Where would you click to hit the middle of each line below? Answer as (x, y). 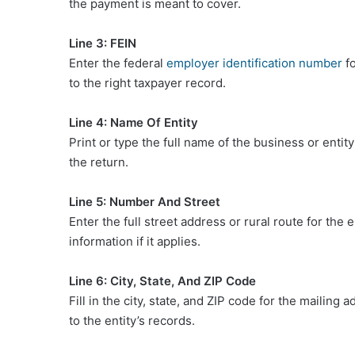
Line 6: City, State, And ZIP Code (162, 281)
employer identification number (254, 63)
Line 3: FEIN (103, 43)
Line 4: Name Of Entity (134, 122)
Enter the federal (118, 63)
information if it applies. (135, 241)
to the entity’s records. (132, 320)
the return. (99, 162)
